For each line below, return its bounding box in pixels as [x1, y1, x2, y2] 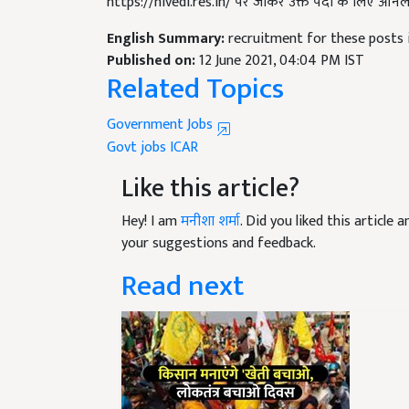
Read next [121, 262, 244, 311]
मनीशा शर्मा [181, 209, 240, 235]
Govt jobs [107, 135, 166, 161]
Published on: [107, 48, 199, 74]
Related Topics [107, 65, 284, 114]
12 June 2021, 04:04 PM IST [199, 48, 364, 74]
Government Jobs [107, 112, 216, 138]
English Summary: [107, 26, 228, 52]
